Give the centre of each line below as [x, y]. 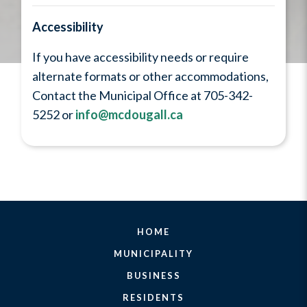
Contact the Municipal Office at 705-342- [143, 96]
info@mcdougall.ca [129, 115]
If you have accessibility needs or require [140, 57]
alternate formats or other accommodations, [150, 76]
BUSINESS [153, 276]
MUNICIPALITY [153, 254]
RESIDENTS [153, 298]
